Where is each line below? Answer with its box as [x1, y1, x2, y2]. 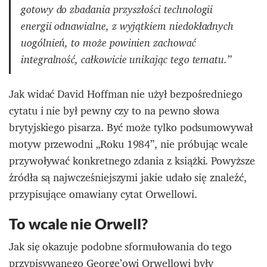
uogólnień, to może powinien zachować [21, 34, 196, 52]
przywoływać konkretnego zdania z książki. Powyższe [9, 151, 255, 170]
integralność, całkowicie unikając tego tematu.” [21, 51, 232, 69]
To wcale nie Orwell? [9, 215, 148, 233]
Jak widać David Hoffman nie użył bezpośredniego [9, 85, 243, 104]
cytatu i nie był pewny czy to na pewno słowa [9, 101, 220, 120]
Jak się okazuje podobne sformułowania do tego [9, 237, 232, 256]
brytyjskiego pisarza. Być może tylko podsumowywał [9, 118, 253, 137]
